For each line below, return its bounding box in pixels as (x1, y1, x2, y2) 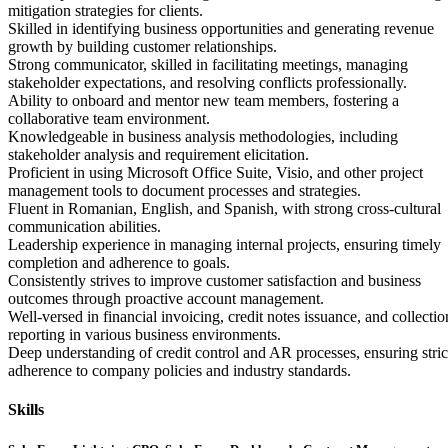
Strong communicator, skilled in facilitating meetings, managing (8, 56, 408, 74)
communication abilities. (8, 218, 161, 236)
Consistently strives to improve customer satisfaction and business (8, 272, 421, 290)
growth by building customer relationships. (8, 38, 277, 56)
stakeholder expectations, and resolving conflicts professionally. (8, 74, 407, 92)
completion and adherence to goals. (8, 254, 230, 272)
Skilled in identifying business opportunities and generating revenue (8, 20, 434, 38)
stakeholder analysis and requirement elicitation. (8, 146, 309, 164)
